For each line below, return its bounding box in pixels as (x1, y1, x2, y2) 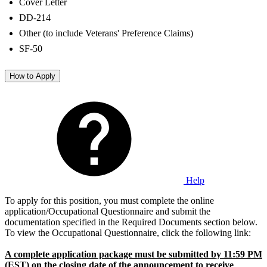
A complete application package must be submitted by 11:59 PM (5, 249, 262, 259)
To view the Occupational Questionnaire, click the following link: (5, 227, 251, 238)
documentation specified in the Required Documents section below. (5, 216, 257, 227)
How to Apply (10, 72, 55, 81)
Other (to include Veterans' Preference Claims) (19, 28, 193, 39)
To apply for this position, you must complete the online (5, 195, 214, 206)
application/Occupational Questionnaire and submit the (5, 206, 210, 216)
